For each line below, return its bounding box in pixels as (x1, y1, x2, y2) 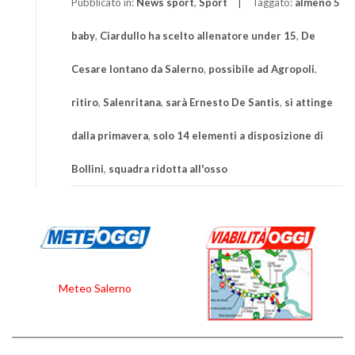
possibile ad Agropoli (208, 63, 315, 76)
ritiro (71, 96, 98, 109)
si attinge (284, 96, 333, 109)
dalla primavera (71, 129, 148, 143)
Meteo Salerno (58, 281, 132, 296)
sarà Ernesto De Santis (166, 96, 280, 109)
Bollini (71, 162, 104, 176)
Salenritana (103, 96, 161, 109)
